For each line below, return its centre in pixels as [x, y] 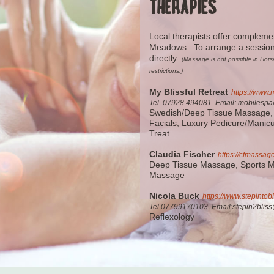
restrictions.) [166, 71]
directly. [164, 58]
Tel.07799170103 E [183, 207]
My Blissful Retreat [189, 92]
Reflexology [172, 217]
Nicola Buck [174, 196]
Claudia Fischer [182, 154]
